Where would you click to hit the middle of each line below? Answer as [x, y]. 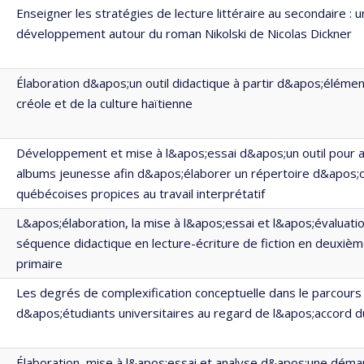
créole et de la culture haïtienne [104, 103]
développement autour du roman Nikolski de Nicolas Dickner [184, 33]
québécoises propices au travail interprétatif [141, 193]
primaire [39, 263]
